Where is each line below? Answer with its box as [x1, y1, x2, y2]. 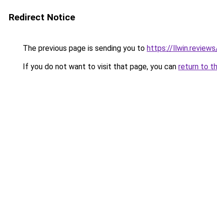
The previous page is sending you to [21, 44, 147, 53]
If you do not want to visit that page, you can [21, 62, 178, 71]
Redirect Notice [9, 12, 75, 23]
